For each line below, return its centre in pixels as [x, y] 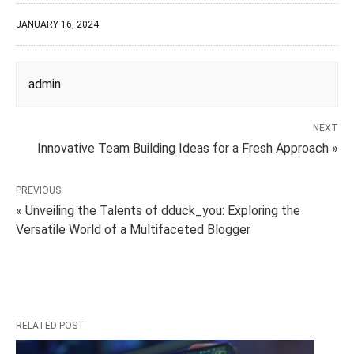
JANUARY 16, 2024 [57, 24]
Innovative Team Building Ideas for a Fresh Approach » [188, 148]
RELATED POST [50, 326]
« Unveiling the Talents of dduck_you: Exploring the [158, 211]
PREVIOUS [38, 190]
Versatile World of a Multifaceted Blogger [133, 230]
